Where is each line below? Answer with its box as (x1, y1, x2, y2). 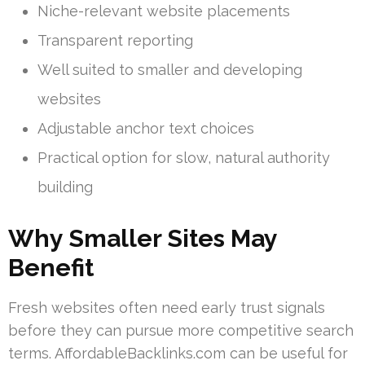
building (37, 178, 93, 196)
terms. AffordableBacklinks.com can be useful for (8, 344, 348, 362)
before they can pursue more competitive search (8, 321, 354, 339)
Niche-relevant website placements (37, 2, 290, 20)
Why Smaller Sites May (8, 223, 277, 253)
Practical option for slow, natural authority (37, 148, 330, 166)
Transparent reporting (37, 31, 193, 49)
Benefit (8, 253, 94, 282)
